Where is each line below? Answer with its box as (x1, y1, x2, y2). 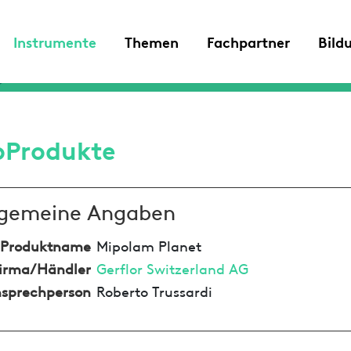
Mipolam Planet (96, 234, 201, 255)
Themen (125, 31, 179, 52)
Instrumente (13, 31, 96, 52)
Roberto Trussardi (96, 280, 212, 300)
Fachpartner (207, 31, 290, 52)
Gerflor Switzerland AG (96, 257, 248, 277)
